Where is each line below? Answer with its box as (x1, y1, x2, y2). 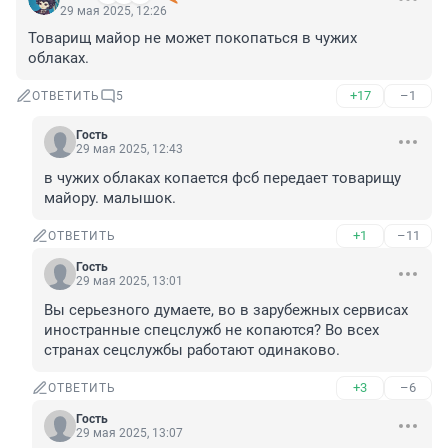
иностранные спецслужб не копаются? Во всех (44, 321, 379, 340)
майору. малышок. (44, 189, 176, 208)
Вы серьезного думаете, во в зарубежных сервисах (44, 301, 408, 320)
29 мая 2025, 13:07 (76, 426, 183, 441)
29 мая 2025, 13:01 (76, 274, 183, 289)
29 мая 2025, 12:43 (76, 142, 183, 157)
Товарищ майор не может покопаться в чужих (28, 29, 357, 48)
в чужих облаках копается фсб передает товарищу (44, 169, 401, 188)
